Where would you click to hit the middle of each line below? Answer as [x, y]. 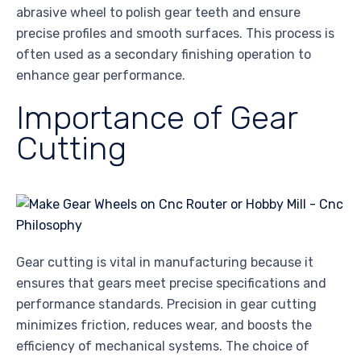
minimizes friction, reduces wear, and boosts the [164, 326]
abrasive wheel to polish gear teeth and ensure [158, 13]
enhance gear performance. [101, 76]
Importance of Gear [157, 118]
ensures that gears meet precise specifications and [171, 284]
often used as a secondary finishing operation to [164, 55]
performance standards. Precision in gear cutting [166, 305]
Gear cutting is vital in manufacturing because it [165, 263]
